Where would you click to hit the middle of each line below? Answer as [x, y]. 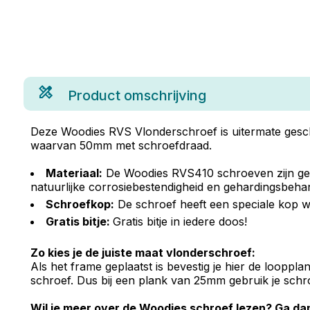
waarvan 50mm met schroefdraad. [121, 145]
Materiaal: [74, 173]
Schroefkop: [80, 204]
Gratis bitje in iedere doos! [180, 221]
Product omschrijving [137, 95]
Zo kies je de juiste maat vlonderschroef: [143, 253]
